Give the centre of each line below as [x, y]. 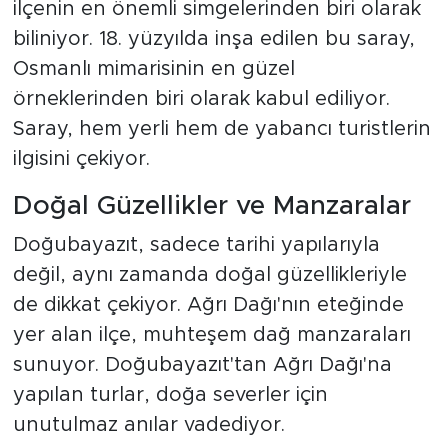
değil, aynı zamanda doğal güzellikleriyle [209, 275]
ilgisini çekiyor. [81, 158]
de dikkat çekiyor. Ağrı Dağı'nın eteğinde [208, 305]
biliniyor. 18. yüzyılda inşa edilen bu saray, [213, 38]
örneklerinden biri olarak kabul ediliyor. [201, 98]
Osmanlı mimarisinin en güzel [153, 68]
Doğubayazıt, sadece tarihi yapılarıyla [196, 245]
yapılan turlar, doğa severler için [170, 395]
